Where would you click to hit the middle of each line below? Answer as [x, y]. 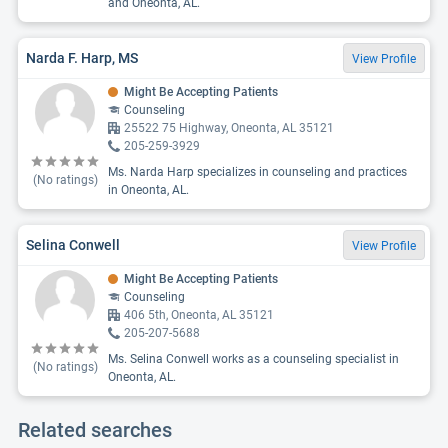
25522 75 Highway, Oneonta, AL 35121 [229, 128]
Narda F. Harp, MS [82, 57]
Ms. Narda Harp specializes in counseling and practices [257, 172]
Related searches [95, 430]
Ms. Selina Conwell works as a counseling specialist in [253, 359]
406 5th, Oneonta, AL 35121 [199, 315]
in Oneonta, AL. [148, 190]
